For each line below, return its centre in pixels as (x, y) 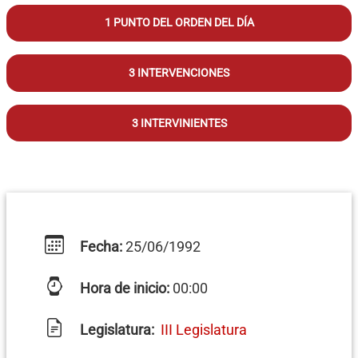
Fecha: (99, 247)
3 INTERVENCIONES (179, 74)
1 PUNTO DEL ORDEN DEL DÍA (179, 23)
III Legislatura (204, 330)
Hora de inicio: (123, 289)
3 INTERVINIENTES (179, 123)
